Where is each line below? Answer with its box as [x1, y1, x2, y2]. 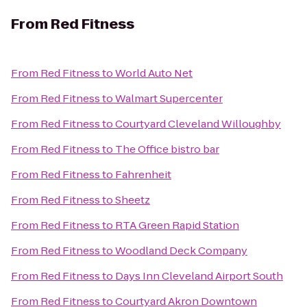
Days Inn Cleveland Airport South [115, 269, 283, 283]
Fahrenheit [115, 167, 171, 182]
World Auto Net [115, 66, 193, 80]
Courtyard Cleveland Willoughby [115, 116, 281, 131]
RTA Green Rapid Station [115, 218, 239, 232]
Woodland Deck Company [115, 243, 247, 258]
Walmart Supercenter [115, 91, 223, 106]
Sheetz [115, 193, 150, 207]
